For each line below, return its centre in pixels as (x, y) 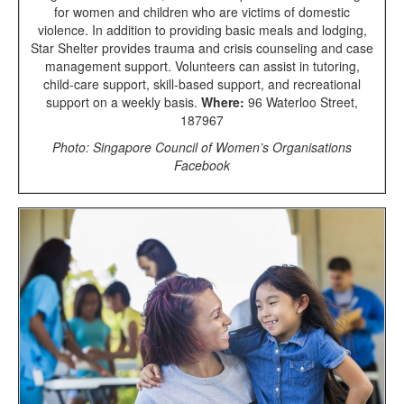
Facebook (202, 165)
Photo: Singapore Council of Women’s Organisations (202, 147)
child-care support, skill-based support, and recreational (202, 83)
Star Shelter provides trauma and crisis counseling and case (202, 47)
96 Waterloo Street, (301, 101)
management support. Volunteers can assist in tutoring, (202, 65)
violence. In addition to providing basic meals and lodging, (202, 29)
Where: (223, 101)
